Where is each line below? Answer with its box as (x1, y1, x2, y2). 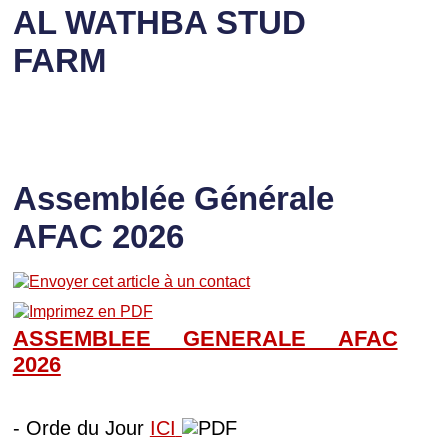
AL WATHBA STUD (12, 3, 306, 41)
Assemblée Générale (12, 179, 334, 217)
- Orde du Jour (12, 416, 150, 439)
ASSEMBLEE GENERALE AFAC (12, 325, 398, 351)
